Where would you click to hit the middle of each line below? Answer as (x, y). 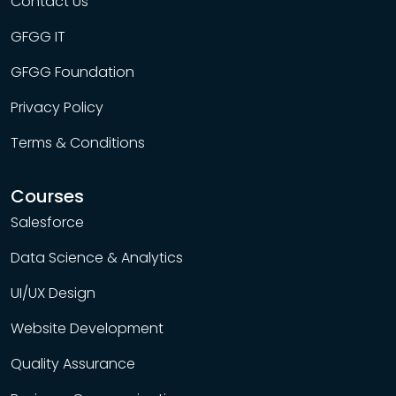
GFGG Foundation (72, 72)
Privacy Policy (57, 107)
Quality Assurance (73, 364)
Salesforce (47, 222)
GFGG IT (38, 37)
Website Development (87, 328)
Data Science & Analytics (97, 258)
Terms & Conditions (78, 143)
